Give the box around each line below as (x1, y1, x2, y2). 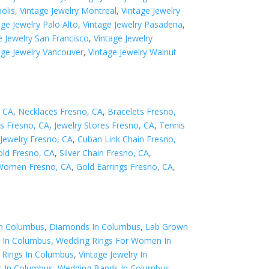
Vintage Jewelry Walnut (88, 46, 177, 58)
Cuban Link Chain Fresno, (77, 133, 177, 145)
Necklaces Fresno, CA (18, 106, 103, 118)
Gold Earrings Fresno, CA (76, 161, 174, 173)
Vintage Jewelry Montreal (20, 4, 117, 16)
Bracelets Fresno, (107, 106, 177, 118)
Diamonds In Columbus (49, 221, 141, 232)
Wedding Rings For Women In (56, 235, 172, 246)
